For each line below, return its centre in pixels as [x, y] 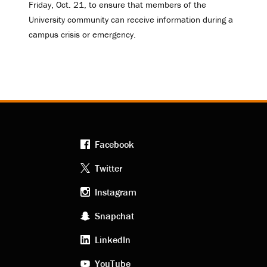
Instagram [115, 192]
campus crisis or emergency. [82, 35]
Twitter [108, 168]
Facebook [114, 144]
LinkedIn [112, 239]
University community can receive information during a [131, 20]
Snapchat [114, 215]
